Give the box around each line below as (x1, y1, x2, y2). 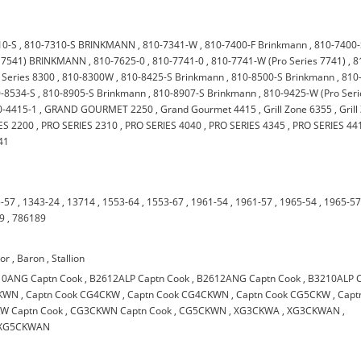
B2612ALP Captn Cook (89, 272, 190, 285)
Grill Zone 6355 (263, 102, 333, 116)
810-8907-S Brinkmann (153, 86, 257, 100)
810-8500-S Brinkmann (231, 70, 335, 84)
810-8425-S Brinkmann (121, 70, 225, 84)
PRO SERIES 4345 (209, 118, 286, 132)
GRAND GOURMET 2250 (44, 102, 154, 116)
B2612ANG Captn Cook (197, 272, 301, 285)
